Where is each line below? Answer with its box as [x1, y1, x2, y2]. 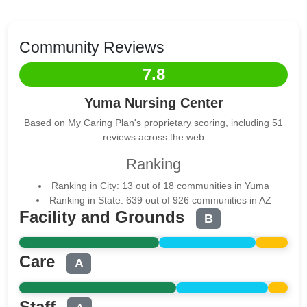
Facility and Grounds [19, 208, 189, 226]
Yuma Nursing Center [84, 95, 223, 110]
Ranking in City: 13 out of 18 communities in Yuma [51, 180, 269, 191]
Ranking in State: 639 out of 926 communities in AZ [49, 195, 271, 206]
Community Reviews [19, 38, 164, 56]
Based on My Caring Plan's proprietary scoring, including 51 [24, 117, 283, 128]
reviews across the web [103, 132, 204, 143]
